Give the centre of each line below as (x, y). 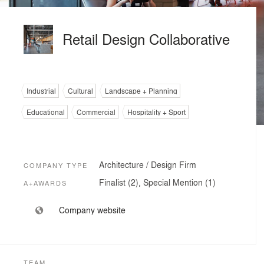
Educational (46, 112)
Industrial (41, 91)
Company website (92, 210)
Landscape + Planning (141, 91)
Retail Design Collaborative (146, 39)
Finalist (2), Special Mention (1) (157, 182)
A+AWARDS (45, 183)
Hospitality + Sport (156, 112)
